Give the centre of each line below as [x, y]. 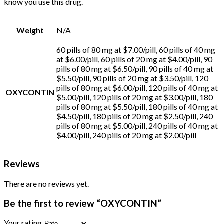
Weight [30, 30]
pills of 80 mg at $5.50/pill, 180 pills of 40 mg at [137, 106]
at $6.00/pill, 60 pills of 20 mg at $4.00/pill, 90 [134, 59]
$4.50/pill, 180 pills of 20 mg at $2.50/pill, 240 [135, 116]
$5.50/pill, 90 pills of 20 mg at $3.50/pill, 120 [132, 78]
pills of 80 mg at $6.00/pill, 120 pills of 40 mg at [137, 87]
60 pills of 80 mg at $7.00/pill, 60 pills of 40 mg [136, 49]
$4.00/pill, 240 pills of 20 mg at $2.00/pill [126, 135]
